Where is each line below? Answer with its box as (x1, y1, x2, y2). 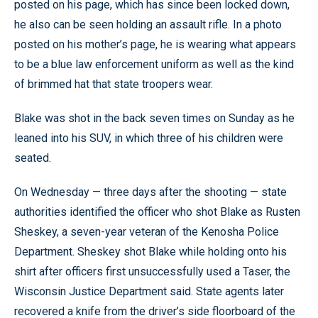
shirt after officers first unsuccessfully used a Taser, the (14, 264, 290, 278)
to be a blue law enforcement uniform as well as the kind (14, 57, 294, 71)
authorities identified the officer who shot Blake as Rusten (14, 204, 300, 219)
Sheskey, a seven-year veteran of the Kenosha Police (14, 224, 279, 238)
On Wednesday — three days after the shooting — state (14, 185, 287, 199)
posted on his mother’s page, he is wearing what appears (14, 37, 296, 51)
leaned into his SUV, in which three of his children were (14, 131, 283, 145)
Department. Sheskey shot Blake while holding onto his (14, 244, 287, 258)
